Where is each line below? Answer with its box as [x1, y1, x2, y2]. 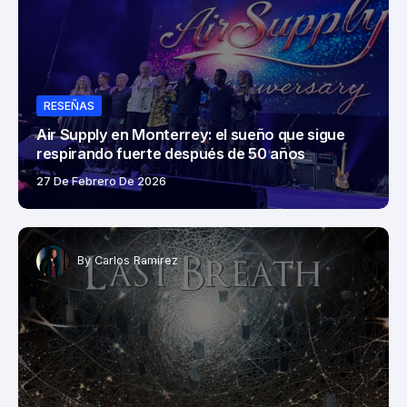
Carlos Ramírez [94, 253, 178, 268]
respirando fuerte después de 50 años [36, 144, 306, 163]
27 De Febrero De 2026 [36, 174, 166, 188]
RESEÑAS [44, 98, 94, 113]
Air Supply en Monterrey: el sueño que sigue [36, 124, 345, 144]
